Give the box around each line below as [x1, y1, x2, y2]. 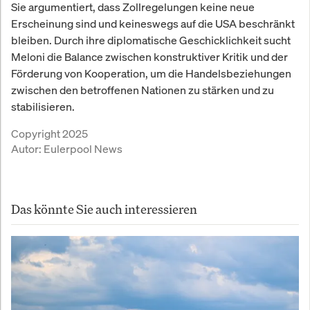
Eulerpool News [44, 141, 122, 157]
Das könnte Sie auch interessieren [11, 201, 197, 218]
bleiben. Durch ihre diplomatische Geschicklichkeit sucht [11, 33, 291, 48]
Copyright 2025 [11, 126, 88, 142]
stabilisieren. [11, 99, 75, 115]
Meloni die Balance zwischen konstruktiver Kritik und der [11, 49, 288, 65]
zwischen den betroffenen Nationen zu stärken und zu [11, 82, 274, 98]
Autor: [11, 141, 44, 157]
